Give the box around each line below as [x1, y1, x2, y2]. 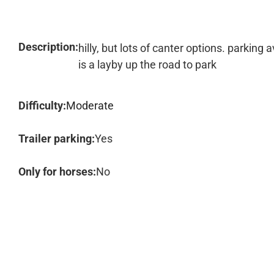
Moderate [66, 99, 114, 112]
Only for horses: [18, 165, 96, 178]
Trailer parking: [18, 132, 95, 145]
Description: [18, 40, 78, 53]
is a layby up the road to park [78, 58, 217, 71]
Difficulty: [18, 99, 66, 112]
